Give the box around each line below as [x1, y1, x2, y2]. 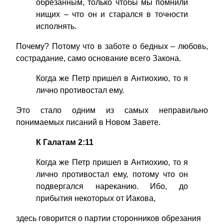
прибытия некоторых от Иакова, [36, 194, 155, 203]
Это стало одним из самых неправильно [16, 106, 208, 115]
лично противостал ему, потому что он [36, 170, 188, 179]
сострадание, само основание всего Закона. [16, 54, 181, 63]
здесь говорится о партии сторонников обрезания [16, 214, 201, 223]
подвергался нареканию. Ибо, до [36, 182, 188, 191]
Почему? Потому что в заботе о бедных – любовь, [16, 42, 208, 51]
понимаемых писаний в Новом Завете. [16, 118, 160, 127]
